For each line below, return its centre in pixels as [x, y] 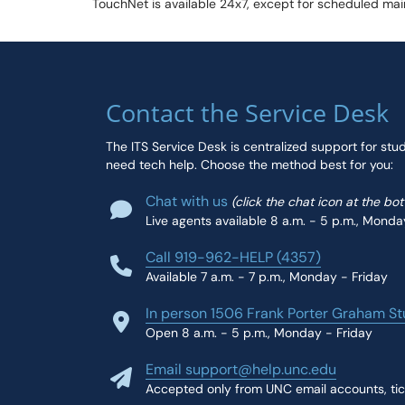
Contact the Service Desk [247, 113]
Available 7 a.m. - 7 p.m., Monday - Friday [267, 277]
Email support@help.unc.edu [241, 369]
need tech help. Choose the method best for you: [250, 165]
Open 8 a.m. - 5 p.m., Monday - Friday [259, 333]
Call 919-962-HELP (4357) [233, 257]
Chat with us [187, 201]
